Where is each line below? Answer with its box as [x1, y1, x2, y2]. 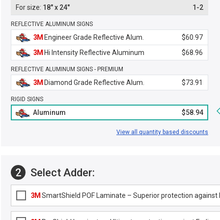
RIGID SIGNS [11, 96, 43, 103]
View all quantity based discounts [116, 129, 208, 136]
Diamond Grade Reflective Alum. [43, 79, 144, 86]
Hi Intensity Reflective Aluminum [43, 49, 144, 56]
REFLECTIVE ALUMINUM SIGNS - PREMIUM [11, 66, 123, 73]
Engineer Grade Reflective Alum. [43, 33, 144, 41]
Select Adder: [28, 166, 95, 179]
